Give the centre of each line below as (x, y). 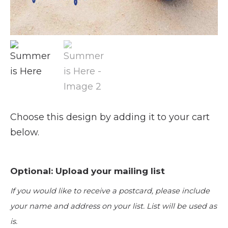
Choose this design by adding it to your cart (110, 117)
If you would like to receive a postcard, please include (110, 191)
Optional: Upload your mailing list (88, 171)
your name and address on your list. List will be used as (113, 206)
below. (25, 132)
